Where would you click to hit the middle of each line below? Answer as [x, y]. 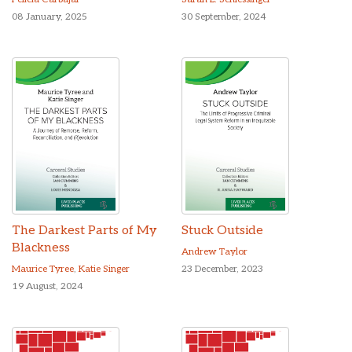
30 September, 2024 [224, 17]
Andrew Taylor [214, 252]
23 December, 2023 [222, 269]
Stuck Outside [222, 231]
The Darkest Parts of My [84, 231]
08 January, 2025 [49, 17]
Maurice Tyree [43, 269]
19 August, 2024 [48, 287]
